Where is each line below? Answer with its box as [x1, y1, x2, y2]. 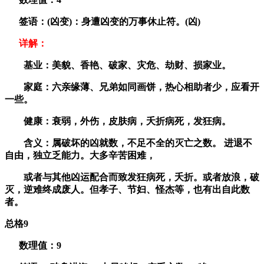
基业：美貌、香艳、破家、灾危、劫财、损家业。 [5, 60, 231, 70]
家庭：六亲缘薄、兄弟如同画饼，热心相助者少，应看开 [5, 81, 259, 92]
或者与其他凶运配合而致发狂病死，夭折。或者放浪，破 [5, 171, 259, 182]
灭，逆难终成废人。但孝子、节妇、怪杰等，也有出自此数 [5, 184, 250, 194]
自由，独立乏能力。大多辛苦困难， [5, 150, 156, 160]
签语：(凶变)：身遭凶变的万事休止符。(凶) [5, 16, 200, 27]
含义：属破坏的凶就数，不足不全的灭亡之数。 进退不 [5, 137, 252, 148]
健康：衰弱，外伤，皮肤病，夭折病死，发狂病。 [5, 115, 231, 126]
